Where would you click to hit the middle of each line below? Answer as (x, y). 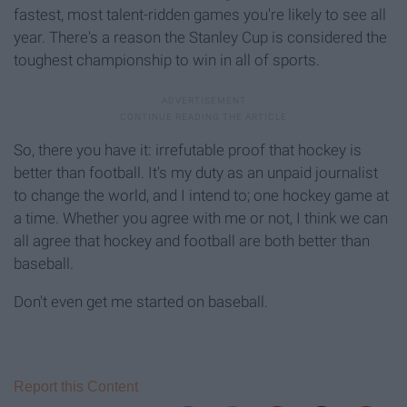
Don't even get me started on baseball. (141, 302)
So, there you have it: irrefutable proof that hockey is (188, 150)
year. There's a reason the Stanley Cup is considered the (200, 38)
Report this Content (76, 387)
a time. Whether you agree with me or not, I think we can (201, 218)
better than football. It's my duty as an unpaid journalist (196, 173)
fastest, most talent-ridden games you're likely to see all (200, 15)
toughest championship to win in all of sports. (167, 60)
